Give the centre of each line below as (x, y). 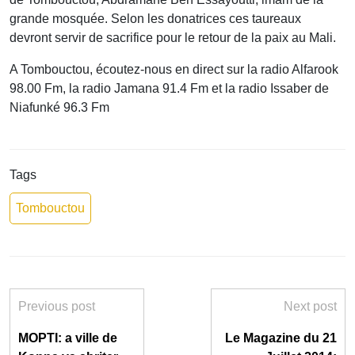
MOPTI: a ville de (68, 338)
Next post (310, 307)
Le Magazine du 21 (281, 338)
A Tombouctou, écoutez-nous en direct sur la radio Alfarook (174, 70)
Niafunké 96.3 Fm (59, 108)
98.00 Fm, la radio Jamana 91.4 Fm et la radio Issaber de (169, 89)
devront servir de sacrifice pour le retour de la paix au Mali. (173, 38)
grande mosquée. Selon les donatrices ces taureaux (155, 19)
